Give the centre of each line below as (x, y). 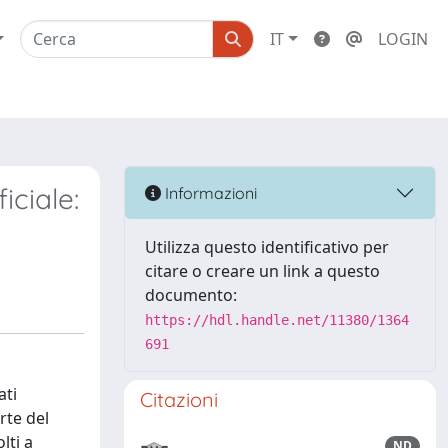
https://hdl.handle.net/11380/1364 (277, 320)
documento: (191, 295)
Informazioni (209, 192)
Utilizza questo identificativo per (267, 247)
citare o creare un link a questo (262, 271)
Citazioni (179, 399)
